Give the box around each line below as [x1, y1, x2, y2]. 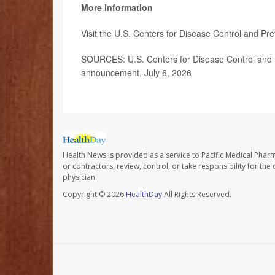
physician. [63, 172, 97, 183]
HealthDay [126, 189, 162, 200]
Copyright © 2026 [63, 189, 126, 200]
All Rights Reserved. [162, 189, 231, 200]
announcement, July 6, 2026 [81, 66, 192, 79]
